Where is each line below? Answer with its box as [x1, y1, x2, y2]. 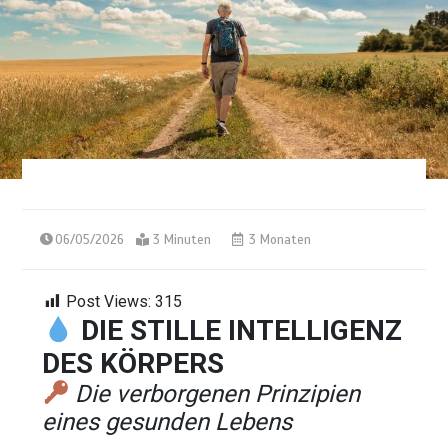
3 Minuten [153, 231, 212, 248]
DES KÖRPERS [42, 346, 225, 380]
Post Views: [66, 291, 152, 311]
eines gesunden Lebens [42, 407, 293, 436]
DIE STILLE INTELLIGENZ [80, 313, 402, 347]
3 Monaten [245, 231, 312, 248]
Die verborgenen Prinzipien [75, 379, 361, 408]
